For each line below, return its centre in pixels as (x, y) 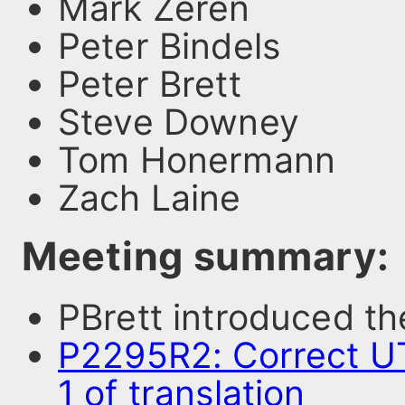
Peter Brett (150, 83)
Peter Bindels (170, 45)
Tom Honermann (197, 159)
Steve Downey (179, 121)
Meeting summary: (206, 255)
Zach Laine (150, 197)
